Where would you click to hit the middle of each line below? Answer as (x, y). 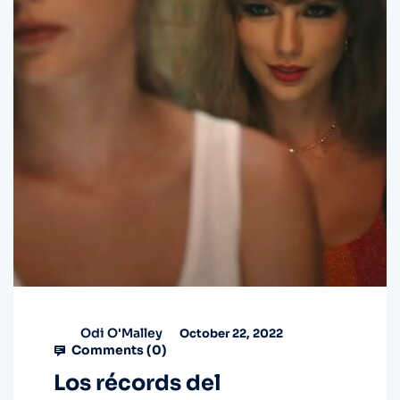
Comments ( (110, 350)
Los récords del (137, 383)
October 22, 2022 (230, 333)
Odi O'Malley (121, 333)
